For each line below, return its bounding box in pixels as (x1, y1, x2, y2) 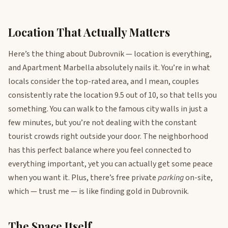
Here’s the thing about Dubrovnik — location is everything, (8, 48, 212, 60)
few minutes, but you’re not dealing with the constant (8, 117, 197, 128)
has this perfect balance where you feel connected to (8, 145, 191, 156)
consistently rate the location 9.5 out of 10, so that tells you (8, 90, 217, 101)
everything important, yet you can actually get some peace (8, 158, 213, 169)
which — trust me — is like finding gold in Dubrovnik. (8, 186, 189, 197)
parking (158, 172, 184, 183)
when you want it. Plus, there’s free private (8, 172, 158, 183)
